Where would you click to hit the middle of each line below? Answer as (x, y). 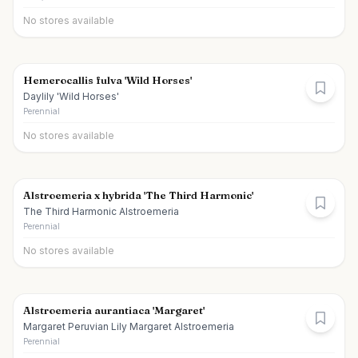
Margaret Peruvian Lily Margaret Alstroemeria (129, 326)
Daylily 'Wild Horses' (71, 96)
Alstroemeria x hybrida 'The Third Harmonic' (138, 195)
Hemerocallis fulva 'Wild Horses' (107, 80)
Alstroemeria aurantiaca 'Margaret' (114, 310)
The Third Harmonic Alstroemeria (101, 211)
